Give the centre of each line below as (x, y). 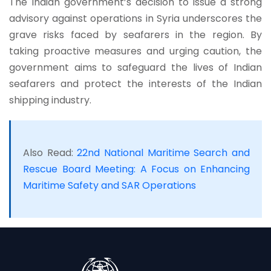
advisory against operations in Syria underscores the (135, 18)
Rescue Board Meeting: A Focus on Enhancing (136, 169)
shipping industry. (50, 100)
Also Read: (50, 152)
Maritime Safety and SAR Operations (109, 185)
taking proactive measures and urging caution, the (135, 51)
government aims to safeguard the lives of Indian (135, 67)
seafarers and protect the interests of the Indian (135, 83)
